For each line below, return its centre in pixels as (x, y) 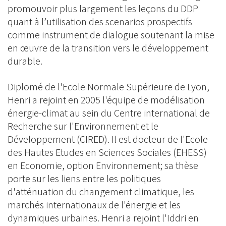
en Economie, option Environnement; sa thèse (103, 165)
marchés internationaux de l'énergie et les (94, 205)
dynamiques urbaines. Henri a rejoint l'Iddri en (103, 218)
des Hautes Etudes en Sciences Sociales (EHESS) (107, 152)
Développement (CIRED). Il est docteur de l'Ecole (108, 139)
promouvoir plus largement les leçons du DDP (103, 9)
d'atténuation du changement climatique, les (101, 192)
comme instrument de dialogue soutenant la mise (111, 35)
